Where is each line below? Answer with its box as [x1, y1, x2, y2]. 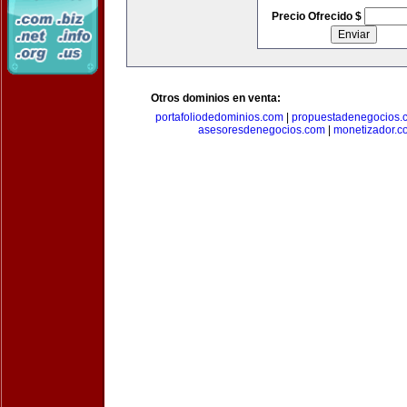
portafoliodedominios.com [154, 111, 283, 124]
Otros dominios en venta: [151, 92, 281, 104]
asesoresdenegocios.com [198, 124, 325, 136]
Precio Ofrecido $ [271, 10, 364, 23]
